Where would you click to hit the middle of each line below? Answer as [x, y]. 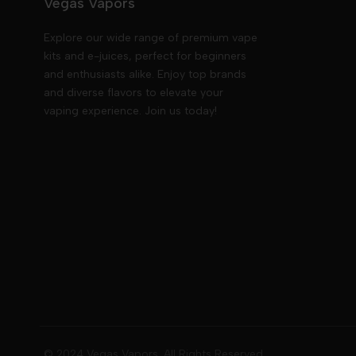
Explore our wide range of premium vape [151, 37]
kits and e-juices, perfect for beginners [145, 56]
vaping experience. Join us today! [130, 110]
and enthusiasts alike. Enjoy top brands [145, 74]
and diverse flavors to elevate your [133, 92]
